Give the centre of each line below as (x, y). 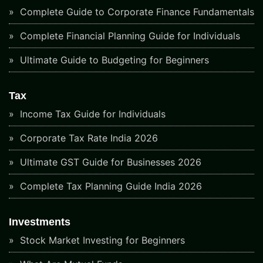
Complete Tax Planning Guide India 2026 (109, 186)
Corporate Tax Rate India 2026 (87, 138)
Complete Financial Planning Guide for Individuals (129, 36)
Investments (40, 222)
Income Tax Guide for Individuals (91, 114)
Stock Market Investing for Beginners (101, 240)
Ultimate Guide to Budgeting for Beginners (113, 60)
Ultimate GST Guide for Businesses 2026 (109, 162)
